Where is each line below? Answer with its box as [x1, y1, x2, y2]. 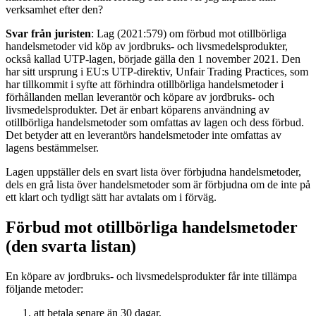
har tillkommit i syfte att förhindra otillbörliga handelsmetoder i [6, 78, 284, 90]
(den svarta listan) [6, 236, 136, 255]
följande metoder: [6, 282, 83, 295]
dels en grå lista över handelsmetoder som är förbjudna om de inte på [6, 178, 310, 190]
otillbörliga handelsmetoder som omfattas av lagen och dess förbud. [6, 116, 304, 128]
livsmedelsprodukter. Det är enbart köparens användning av [6, 103, 269, 116]
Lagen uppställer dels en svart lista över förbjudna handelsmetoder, [6, 165, 301, 178]
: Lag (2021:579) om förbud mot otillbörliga [91, 27, 286, 39]
